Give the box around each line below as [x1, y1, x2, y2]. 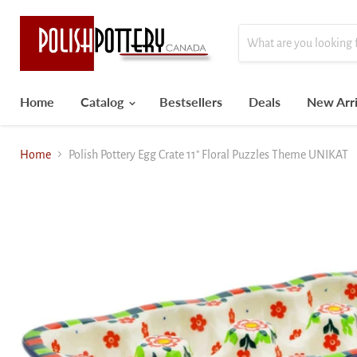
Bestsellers [159, 93, 222, 109]
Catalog [80, 93, 127, 109]
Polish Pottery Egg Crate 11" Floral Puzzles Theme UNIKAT [69, 147, 348, 161]
